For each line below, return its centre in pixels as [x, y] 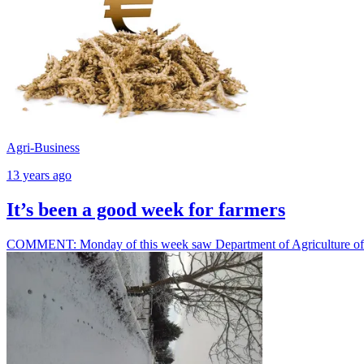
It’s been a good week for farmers [146, 209]
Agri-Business [43, 147]
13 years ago [39, 175]
